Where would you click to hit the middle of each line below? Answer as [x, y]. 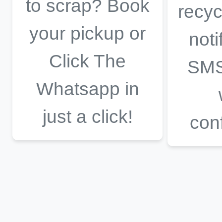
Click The [88, 61]
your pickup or [88, 33]
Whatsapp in [87, 89]
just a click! [87, 116]
